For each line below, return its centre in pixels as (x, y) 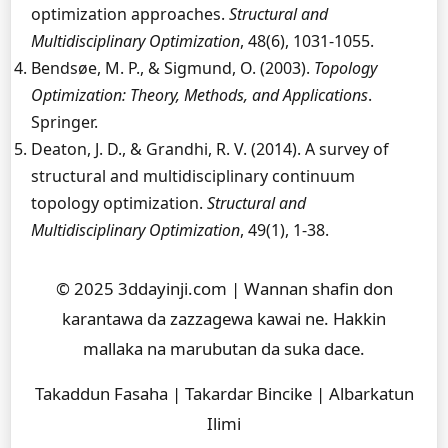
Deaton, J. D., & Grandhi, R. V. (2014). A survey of (210, 149)
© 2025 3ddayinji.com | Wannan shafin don (224, 288)
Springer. (64, 122)
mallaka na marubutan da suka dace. (224, 348)
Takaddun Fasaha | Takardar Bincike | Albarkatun (224, 393)
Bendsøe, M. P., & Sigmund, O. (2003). (172, 68)
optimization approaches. (130, 14)
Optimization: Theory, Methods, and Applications (199, 95)
